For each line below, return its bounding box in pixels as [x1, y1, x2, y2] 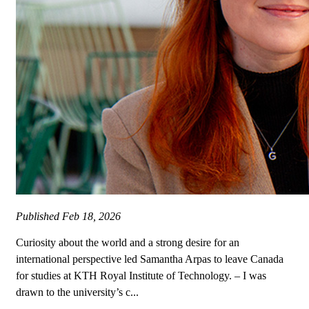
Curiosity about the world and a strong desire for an [16, 237, 239, 249]
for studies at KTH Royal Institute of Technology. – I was [16, 270, 266, 282]
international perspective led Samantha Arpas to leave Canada [16, 253, 283, 266]
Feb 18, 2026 [62, 210, 121, 223]
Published [16, 210, 62, 223]
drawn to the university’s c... [16, 286, 139, 299]
